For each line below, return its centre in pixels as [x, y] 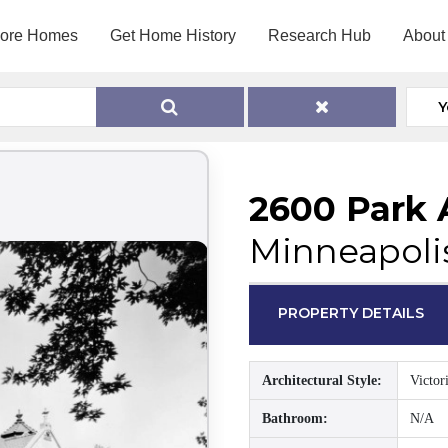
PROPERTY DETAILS [351, 313]
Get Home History [172, 35]
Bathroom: [295, 418]
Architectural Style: [322, 380]
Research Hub [319, 35]
